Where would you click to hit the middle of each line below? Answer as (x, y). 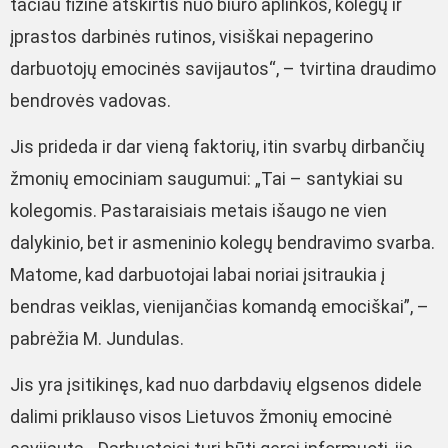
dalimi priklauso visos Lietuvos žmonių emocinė (201, 417)
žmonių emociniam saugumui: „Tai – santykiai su (206, 178)
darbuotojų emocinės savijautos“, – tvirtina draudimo (223, 68)
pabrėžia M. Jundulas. (97, 338)
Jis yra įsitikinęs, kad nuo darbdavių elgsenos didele (216, 385)
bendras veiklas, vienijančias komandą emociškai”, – (219, 306)
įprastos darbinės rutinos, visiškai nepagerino (191, 36)
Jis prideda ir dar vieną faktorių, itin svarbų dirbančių (217, 146)
